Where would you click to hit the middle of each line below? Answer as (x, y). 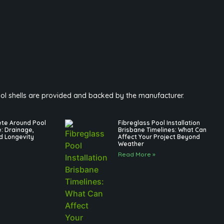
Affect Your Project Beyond (159, 137)
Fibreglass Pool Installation (159, 123)
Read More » (136, 154)
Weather (131, 144)
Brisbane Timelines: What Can (162, 130)
